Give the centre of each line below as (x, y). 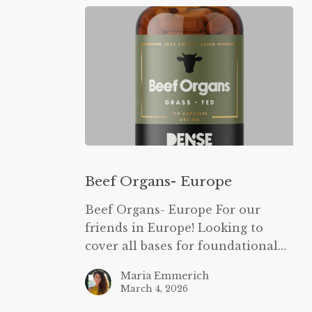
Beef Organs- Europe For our (172, 209)
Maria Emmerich (164, 275)
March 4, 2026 (154, 288)
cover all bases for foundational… (185, 245)
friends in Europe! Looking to (174, 227)
